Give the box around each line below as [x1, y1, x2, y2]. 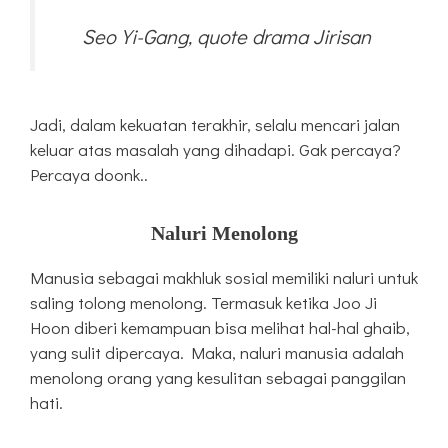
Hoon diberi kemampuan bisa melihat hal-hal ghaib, [30, 316, 410, 340]
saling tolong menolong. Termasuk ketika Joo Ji [30, 291, 377, 315]
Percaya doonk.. [30, 163, 148, 187]
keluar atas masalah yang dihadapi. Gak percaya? [30, 138, 401, 162]
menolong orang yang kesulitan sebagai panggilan [30, 366, 406, 390]
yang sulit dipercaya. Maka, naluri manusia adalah [30, 341, 404, 365]
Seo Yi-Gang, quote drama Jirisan [82, 23, 371, 50]
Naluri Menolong [150, 222, 298, 245]
